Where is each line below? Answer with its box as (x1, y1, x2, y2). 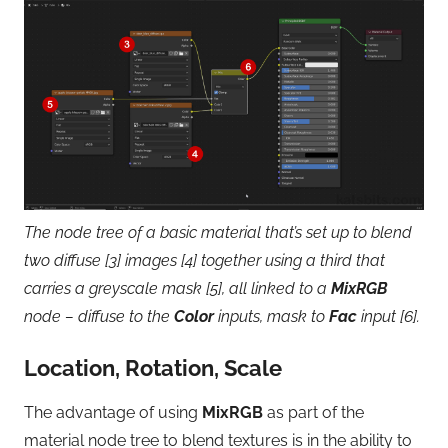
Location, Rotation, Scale (24, 354, 282, 381)
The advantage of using (24, 403, 202, 423)
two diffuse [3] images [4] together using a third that (24, 250, 385, 270)
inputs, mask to (214, 306, 329, 326)
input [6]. (357, 306, 420, 326)
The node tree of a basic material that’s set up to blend (24, 222, 412, 242)
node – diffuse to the (24, 306, 174, 326)
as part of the (263, 403, 364, 423)
